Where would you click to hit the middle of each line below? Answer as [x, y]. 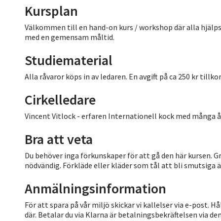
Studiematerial [69, 60]
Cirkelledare [60, 99]
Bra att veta [59, 139]
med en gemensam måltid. [70, 37]
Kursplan [51, 11]
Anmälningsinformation [95, 188]
